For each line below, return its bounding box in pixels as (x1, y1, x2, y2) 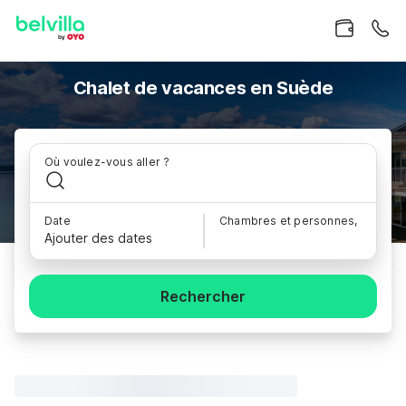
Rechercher (160, 287, 246, 305)
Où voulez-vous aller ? (44, 155, 170, 169)
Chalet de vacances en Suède (72, 77, 333, 99)
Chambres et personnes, (219, 214, 358, 227)
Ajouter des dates (44, 230, 152, 246)
